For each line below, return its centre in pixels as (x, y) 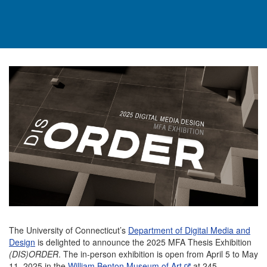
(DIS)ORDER (34, 254)
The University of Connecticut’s (69, 230)
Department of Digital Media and (189, 230)
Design (22, 242)
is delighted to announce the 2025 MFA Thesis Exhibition (143, 242)
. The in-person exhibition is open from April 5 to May (158, 254)
